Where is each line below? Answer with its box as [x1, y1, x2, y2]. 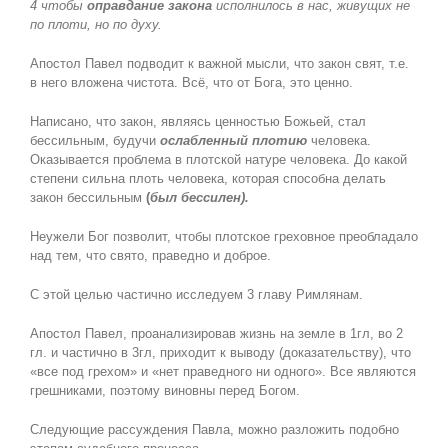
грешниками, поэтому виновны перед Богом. [29, 383, 300, 399]
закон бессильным [29, 190, 142, 206]
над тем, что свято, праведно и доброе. [29, 248, 271, 264]
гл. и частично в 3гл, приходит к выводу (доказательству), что [29, 345, 411, 361]
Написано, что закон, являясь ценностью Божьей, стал [29, 114, 366, 130]
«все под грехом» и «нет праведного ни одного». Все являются [29, 364, 416, 380]
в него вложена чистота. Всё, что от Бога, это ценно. [29, 75, 353, 91]
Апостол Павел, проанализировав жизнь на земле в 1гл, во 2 [29, 326, 403, 342]
